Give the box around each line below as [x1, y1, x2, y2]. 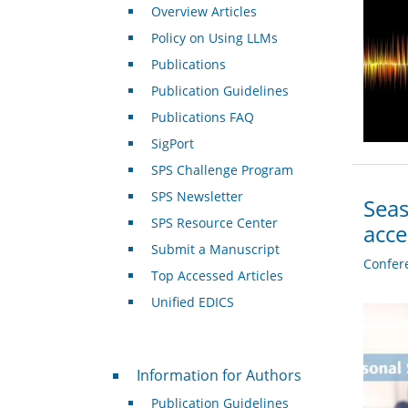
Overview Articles [150, 3, 257, 21]
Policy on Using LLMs [150, 29, 278, 47]
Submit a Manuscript [150, 240, 280, 259]
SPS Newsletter [150, 188, 243, 206]
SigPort [150, 135, 194, 153]
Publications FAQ [150, 108, 254, 127]
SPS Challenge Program [150, 161, 293, 179]
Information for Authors [136, 365, 301, 386]
